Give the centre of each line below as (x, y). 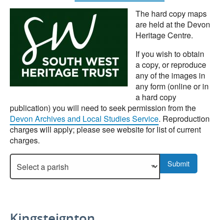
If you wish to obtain (170, 54)
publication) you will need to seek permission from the (103, 108)
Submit (179, 164)
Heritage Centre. (164, 35)
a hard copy (156, 97)
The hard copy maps (171, 14)
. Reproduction (184, 119)
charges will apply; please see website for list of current (105, 129)
